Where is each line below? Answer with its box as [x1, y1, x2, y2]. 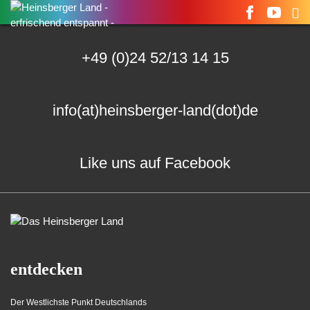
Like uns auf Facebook [80, 154, 230, 172]
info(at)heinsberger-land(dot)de [52, 102, 258, 119]
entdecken [10, 260, 82, 279]
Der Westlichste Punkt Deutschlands [10, 298, 147, 308]
